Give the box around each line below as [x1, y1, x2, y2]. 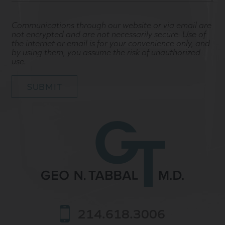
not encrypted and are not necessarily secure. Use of [12, 27, 206, 40]
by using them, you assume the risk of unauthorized [12, 45, 200, 58]
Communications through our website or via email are [12, 18, 211, 31]
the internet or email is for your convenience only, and [12, 36, 210, 49]
